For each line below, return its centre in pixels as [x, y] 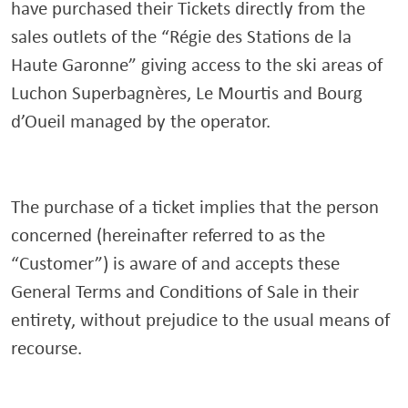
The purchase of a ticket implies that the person [195, 206]
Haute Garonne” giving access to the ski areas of [197, 64]
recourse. [46, 347]
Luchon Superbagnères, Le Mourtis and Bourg [187, 92]
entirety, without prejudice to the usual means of [200, 319]
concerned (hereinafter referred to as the [168, 235]
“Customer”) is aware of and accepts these [175, 263]
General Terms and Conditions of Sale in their [185, 291]
